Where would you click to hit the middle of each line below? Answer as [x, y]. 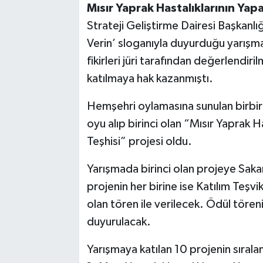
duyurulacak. [121, 222]
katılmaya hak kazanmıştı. [151, 79]
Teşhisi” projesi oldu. [140, 142]
